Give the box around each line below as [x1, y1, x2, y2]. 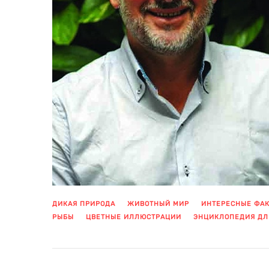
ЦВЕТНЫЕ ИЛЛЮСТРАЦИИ [86, 213, 181, 221]
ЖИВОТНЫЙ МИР [127, 200, 189, 208]
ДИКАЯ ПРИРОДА [52, 200, 115, 208]
